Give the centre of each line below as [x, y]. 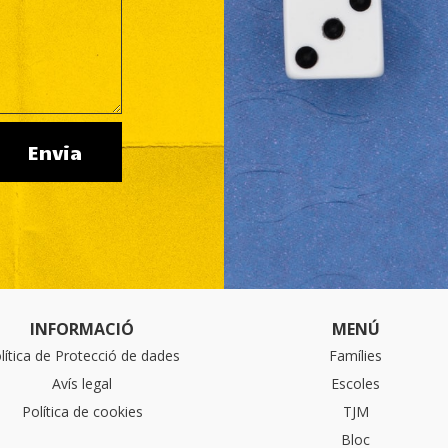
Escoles [356, 383]
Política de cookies [82, 411]
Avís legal [82, 383]
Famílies [356, 355]
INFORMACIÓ [82, 328]
